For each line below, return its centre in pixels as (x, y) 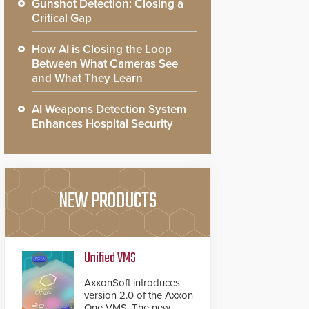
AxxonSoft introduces (132, 283)
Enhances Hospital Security (102, 124)
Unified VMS (110, 258)
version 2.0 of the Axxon (139, 295)
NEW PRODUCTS (108, 201)
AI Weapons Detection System (109, 109)
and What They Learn (87, 78)
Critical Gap (62, 18)
